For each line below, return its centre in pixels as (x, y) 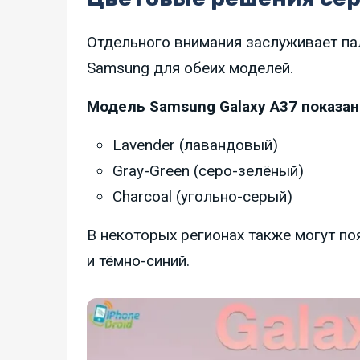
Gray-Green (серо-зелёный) (208, 171)
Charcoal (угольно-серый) (202, 197)
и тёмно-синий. (138, 261)
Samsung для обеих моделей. (190, 68)
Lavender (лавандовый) (195, 145)
